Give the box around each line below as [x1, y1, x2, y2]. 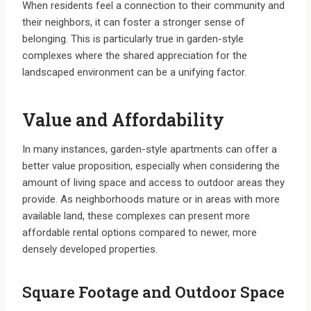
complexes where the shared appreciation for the [22, 49, 247, 62]
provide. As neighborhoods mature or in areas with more [22, 193, 280, 206]
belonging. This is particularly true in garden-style [22, 33, 244, 46]
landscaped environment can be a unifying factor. [22, 66, 246, 79]
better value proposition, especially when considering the [22, 160, 280, 173]
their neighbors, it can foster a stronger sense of [22, 16, 245, 29]
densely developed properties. [22, 243, 158, 256]
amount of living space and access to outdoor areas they [22, 176, 285, 190]
